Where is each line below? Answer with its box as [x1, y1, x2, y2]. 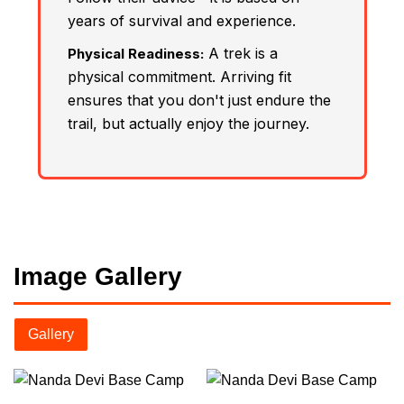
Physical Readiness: [67, 44, 204, 62]
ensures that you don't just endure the [67, 90, 331, 109]
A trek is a [203, 43, 278, 62]
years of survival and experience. [67, 11, 296, 30]
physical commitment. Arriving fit [67, 67, 291, 86]
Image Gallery [14, 262, 182, 290]
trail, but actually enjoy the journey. [67, 114, 309, 133]
